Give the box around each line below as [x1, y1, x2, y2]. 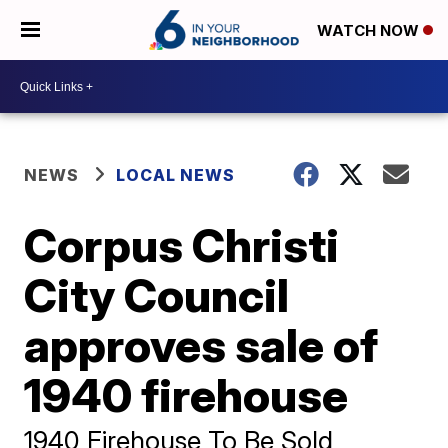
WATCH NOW [317, 21, 423, 41]
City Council [24, 267, 290, 323]
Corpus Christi [24, 217, 340, 273]
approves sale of [24, 317, 379, 373]
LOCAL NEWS [116, 165, 236, 185]
